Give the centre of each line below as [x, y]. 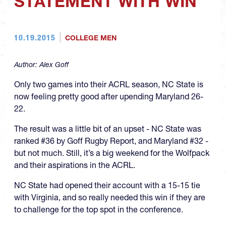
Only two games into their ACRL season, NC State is [109, 84]
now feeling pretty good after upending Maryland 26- [109, 97]
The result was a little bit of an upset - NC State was [108, 129]
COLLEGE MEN [91, 38]
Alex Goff [54, 65]
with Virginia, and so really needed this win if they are [110, 197]
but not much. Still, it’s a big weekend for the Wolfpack [112, 153]
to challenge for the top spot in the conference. [99, 210]
